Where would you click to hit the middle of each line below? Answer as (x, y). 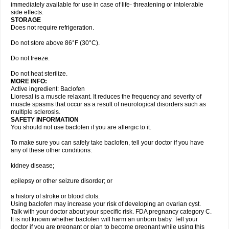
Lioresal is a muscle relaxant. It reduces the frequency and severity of (106, 97)
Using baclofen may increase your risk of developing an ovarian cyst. (106, 204)
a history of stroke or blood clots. (55, 196)
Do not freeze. (30, 58)
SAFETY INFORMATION (45, 120)
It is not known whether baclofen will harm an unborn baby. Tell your (104, 219)
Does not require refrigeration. (52, 28)
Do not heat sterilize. (39, 74)
